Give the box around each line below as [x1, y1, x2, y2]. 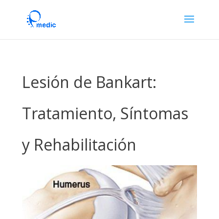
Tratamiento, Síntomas [22, 103, 188, 124]
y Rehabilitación [22, 134, 136, 155]
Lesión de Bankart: [22, 71, 156, 92]
